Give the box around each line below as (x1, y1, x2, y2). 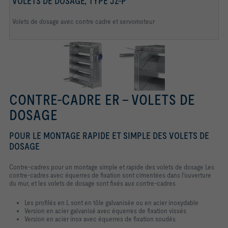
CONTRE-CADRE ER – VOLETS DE (9, 91, 195, 108)
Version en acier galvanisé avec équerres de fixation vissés (24, 206, 186, 215)
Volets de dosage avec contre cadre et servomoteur (12, 17, 155, 25)
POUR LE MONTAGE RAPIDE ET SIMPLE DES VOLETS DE (9, 130, 209, 141)
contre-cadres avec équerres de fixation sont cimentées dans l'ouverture (9, 170, 211, 179)
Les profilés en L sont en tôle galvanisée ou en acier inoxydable (24, 198, 198, 207)
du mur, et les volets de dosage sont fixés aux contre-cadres (9, 179, 176, 187)
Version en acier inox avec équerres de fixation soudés (24, 214, 176, 223)
